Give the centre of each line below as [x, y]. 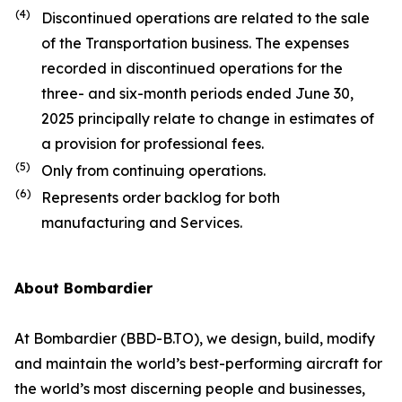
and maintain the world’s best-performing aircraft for [198, 363]
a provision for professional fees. [153, 144]
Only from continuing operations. [153, 170]
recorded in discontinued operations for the [192, 68]
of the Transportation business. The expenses [195, 43]
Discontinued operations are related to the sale [205, 18]
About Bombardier [83, 288]
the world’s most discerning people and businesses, [190, 389]
